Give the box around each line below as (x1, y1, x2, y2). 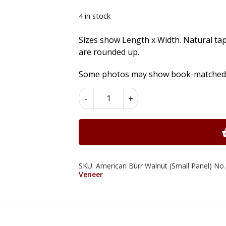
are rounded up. (79, 46, 139, 58)
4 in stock (79, 11, 110, 21)
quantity (93, 148, 128, 159)
